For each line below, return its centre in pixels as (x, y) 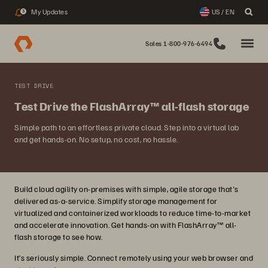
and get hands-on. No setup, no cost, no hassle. (96, 139)
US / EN (223, 12)
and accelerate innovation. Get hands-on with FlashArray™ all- (126, 225)
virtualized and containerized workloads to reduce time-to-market (133, 213)
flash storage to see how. (59, 237)
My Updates (49, 12)
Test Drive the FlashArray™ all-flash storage (132, 106)
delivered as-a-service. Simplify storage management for (116, 201)
